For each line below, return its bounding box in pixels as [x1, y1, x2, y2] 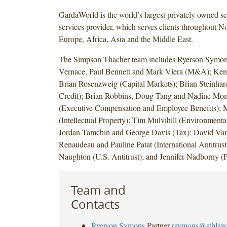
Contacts [70, 196, 120, 212]
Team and [70, 181, 126, 198]
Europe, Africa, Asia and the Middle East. [58, 33, 196, 44]
